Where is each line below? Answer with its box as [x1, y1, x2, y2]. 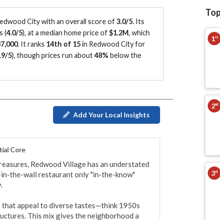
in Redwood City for [81, 40, 145, 49]
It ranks [21, 40, 46, 49]
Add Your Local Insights [73, 110, 150, 119]
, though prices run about [14, 51, 94, 60]
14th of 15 [46, 40, 81, 49]
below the [109, 51, 141, 60]
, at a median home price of [25, 28, 109, 37]
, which [129, 28, 150, 37]
